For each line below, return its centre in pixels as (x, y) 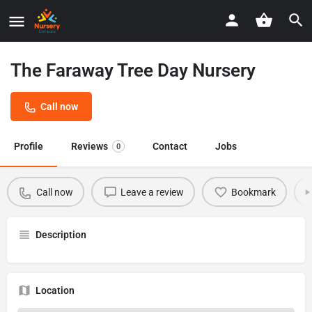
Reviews (89, 146)
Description (61, 235)
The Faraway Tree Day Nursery (133, 70)
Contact (170, 146)
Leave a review (152, 192)
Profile (29, 146)
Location (55, 290)
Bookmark (253, 192)
